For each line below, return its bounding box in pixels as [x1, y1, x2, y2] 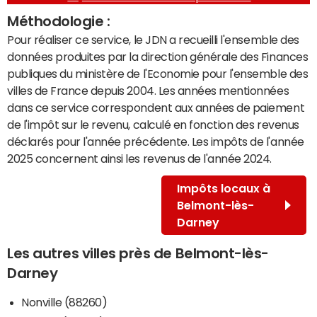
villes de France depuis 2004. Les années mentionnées [7, 84, 289, 96]
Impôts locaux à [176, 182, 270, 194]
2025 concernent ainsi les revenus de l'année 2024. [7, 152, 272, 164]
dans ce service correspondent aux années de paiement [7, 101, 305, 113]
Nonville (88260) [21, 296, 108, 308]
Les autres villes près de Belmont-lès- [7, 246, 269, 260]
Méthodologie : [7, 13, 110, 28]
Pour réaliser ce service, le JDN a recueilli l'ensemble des [7, 33, 299, 45]
